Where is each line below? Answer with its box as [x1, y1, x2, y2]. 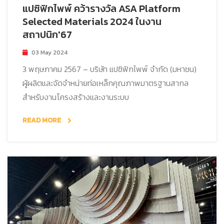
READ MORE [22, 115, 62, 126]
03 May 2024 [31, 48, 67, 57]
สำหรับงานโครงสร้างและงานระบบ [22, 91, 129, 103]
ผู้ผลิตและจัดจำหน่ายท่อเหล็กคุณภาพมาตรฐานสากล [22, 77, 188, 89]
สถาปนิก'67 [22, 27, 72, 42]
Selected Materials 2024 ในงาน [22, 14, 161, 29]
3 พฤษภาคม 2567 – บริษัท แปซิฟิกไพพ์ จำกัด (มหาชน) [22, 63, 196, 75]
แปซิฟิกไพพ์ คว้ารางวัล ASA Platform [22, 1, 180, 16]
